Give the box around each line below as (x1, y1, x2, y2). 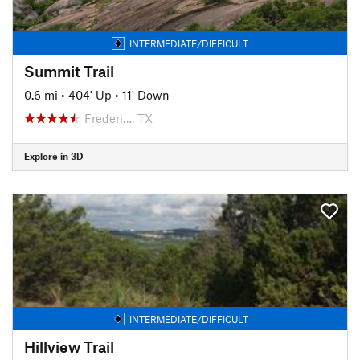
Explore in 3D (24, 150, 83, 162)
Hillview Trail (24, 337, 114, 356)
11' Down (122, 87, 170, 102)
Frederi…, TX (84, 110, 153, 125)
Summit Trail (24, 61, 114, 80)
